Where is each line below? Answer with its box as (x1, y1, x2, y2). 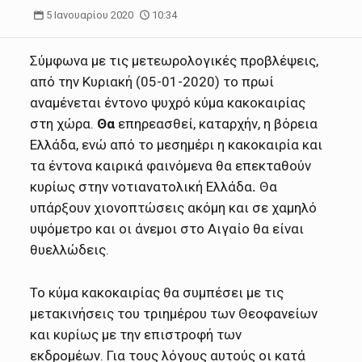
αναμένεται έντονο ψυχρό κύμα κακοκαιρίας (30, 94, 306, 111)
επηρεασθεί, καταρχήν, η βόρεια (118, 115, 318, 132)
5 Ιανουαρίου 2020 (45, 8, 133, 21)
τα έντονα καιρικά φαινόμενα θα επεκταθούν (30, 157, 312, 174)
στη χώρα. (30, 115, 98, 132)
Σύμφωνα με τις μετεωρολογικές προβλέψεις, (30, 52, 319, 69)
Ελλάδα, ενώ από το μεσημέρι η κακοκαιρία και (30, 136, 323, 153)
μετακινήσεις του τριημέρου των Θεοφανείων (30, 305, 318, 322)
